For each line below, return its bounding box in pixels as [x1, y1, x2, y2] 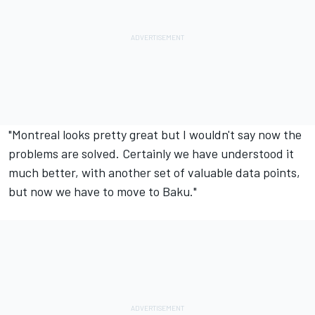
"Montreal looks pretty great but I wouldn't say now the [8, 127, 302, 143]
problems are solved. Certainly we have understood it [8, 146, 294, 162]
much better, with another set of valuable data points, [8, 165, 300, 181]
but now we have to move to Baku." [8, 184, 197, 200]
